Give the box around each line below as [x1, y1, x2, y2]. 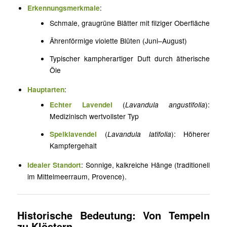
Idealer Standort [27, 160, 81, 170]
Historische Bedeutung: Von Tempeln [17, 208, 210, 223]
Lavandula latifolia [107, 129, 171, 139]
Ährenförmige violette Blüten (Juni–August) [50, 35, 187, 46]
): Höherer [171, 129, 210, 139]
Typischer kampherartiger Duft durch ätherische [50, 53, 210, 64]
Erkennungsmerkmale [27, 3, 100, 13]
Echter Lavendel [50, 99, 112, 110]
